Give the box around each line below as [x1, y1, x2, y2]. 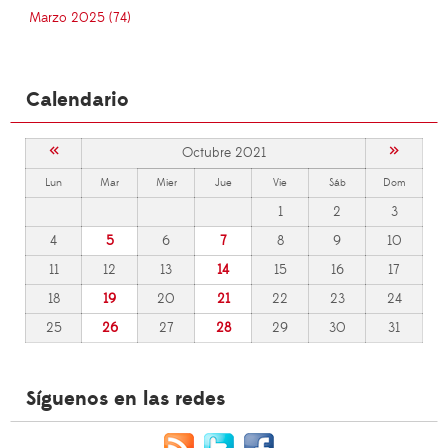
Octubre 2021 [181, 144, 266, 163]
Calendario [26, 87, 129, 114]
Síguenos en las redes [26, 386, 225, 413]
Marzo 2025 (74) [29, 9, 131, 28]
